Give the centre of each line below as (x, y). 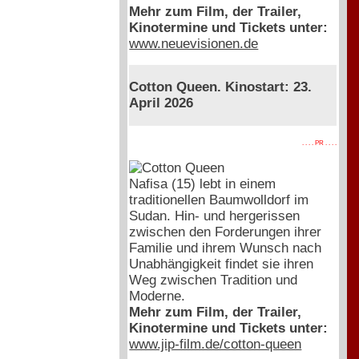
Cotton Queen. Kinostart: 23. (221, 87)
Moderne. (157, 296)
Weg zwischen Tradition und (214, 280)
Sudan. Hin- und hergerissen (215, 216)
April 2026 (161, 103)
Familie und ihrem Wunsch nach (226, 248)
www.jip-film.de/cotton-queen (216, 344)
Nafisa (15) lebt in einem (203, 184)
